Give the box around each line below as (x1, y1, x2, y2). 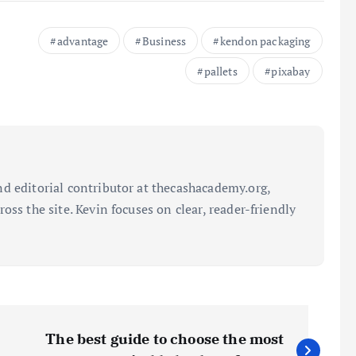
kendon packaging (219, 33, 311, 48)
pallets (203, 63, 238, 79)
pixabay (271, 63, 311, 79)
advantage (56, 33, 109, 48)
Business (142, 33, 187, 48)
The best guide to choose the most (45, 329, 284, 348)
